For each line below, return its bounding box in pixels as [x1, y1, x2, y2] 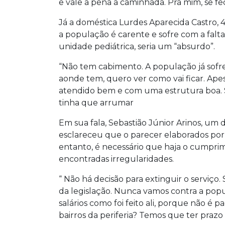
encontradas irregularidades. [59, 154, 174, 164]
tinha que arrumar [59, 98, 134, 108]
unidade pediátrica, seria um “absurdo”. [59, 42, 215, 52]
